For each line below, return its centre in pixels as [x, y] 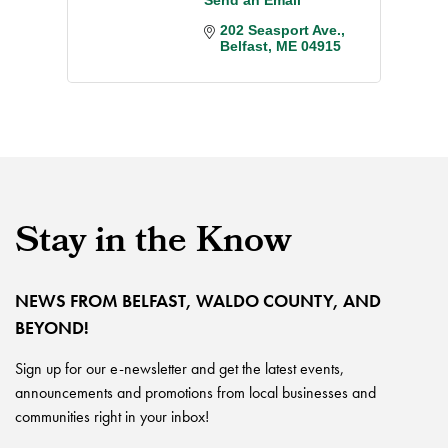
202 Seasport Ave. [280, 29]
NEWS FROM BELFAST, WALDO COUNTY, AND [198, 300]
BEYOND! [52, 327]
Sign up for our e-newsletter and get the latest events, [179, 368]
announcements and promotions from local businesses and [195, 392]
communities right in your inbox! [112, 416]
